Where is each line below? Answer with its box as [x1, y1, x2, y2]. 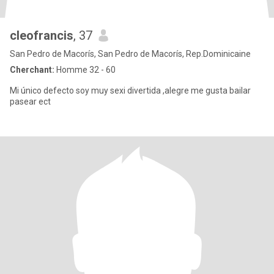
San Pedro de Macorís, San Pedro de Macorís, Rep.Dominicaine [10, 49, 251, 59]
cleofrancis [10, 28, 73, 43]
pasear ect [10, 97, 51, 106]
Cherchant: [10, 65, 54, 75]
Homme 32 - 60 [54, 65, 116, 75]
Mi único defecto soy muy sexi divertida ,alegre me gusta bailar [10, 86, 251, 95]
